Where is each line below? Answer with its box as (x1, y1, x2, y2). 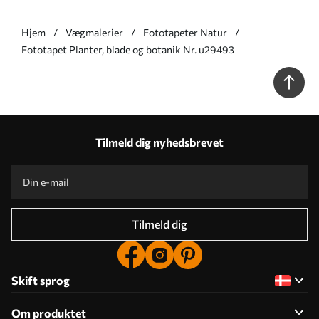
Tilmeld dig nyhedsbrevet (95, 135, 224, 150)
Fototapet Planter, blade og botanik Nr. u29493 (21, 43, 234, 56)
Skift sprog (11, 273, 70, 288)
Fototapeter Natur (143, 26, 227, 39)
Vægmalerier (66, 26, 123, 39)
